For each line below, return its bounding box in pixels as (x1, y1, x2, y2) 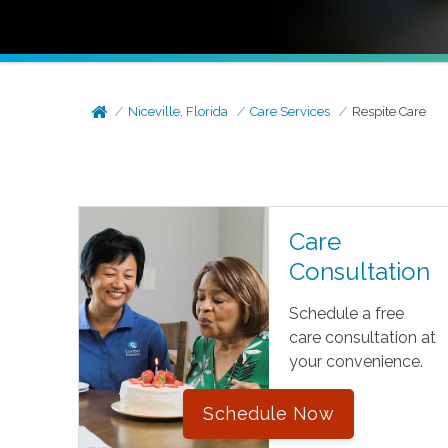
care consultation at (288, 328, 436, 347)
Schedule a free (288, 304, 404, 323)
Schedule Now (203, 403, 335, 424)
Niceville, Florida (128, 104, 229, 119)
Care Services (250, 104, 331, 119)
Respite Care (352, 104, 427, 119)
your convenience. (288, 352, 423, 371)
